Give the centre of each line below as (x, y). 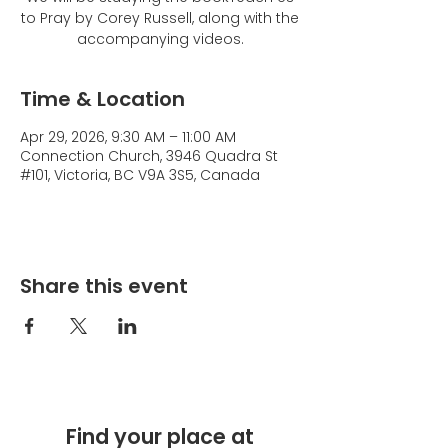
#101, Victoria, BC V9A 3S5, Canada (140, 175)
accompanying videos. (160, 39)
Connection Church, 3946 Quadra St (149, 156)
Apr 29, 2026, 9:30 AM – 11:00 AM (128, 137)
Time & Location (102, 99)
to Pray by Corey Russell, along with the (160, 18)
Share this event (104, 286)
